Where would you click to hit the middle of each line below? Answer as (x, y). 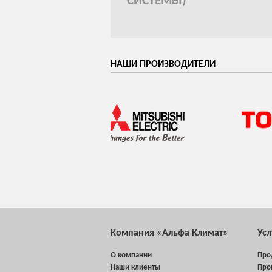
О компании (131, 256)
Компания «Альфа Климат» (169, 233)
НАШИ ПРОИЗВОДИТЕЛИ (163, 65)
